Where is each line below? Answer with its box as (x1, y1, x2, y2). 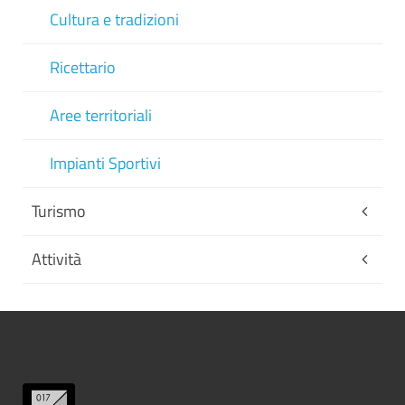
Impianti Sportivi (50, 151, 161, 175)
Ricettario (50, 55, 116, 80)
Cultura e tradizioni (50, 7, 179, 32)
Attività (32, 247, 81, 271)
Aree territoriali (50, 103, 152, 127)
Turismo (32, 199, 86, 223)
